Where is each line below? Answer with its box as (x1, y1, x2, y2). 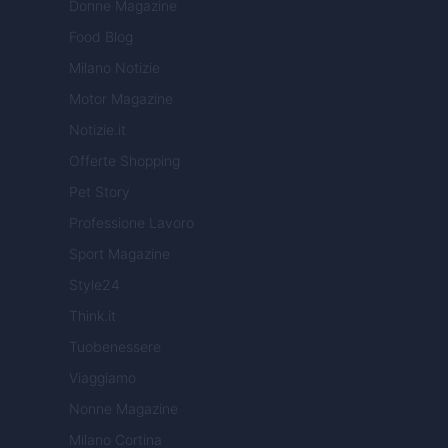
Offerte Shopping (69, 152, 180, 170)
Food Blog (69, 28, 133, 46)
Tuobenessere (69, 338, 161, 356)
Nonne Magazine (69, 400, 178, 418)
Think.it (69, 307, 116, 325)
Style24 (69, 276, 120, 294)
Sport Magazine (69, 245, 170, 263)
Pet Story (69, 183, 130, 201)
